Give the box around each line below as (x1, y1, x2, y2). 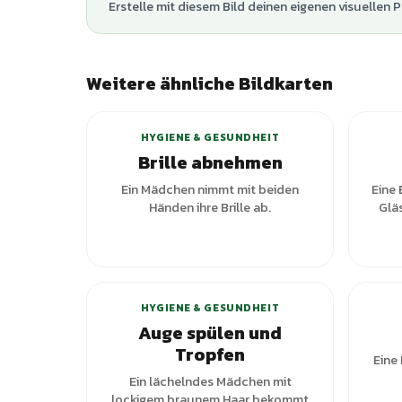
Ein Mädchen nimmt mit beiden (121, 179, 299, 199)
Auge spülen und (138, 319, 282, 346)
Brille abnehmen (137, 149, 283, 176)
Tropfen (175, 341, 245, 368)
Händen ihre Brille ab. (149, 197, 271, 217)
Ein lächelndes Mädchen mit (128, 371, 292, 391)
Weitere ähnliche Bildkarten (86, 70, 333, 97)
